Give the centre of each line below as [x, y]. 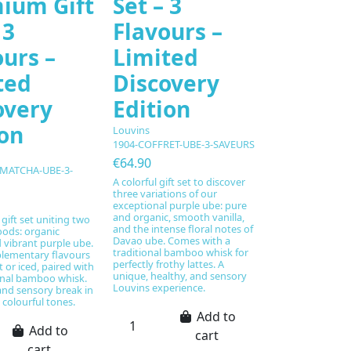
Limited [156, 57]
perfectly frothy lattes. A [169, 264]
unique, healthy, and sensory [180, 275]
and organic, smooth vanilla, [179, 217]
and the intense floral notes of [183, 228]
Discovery [166, 83]
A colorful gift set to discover [179, 181]
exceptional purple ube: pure [180, 205]
